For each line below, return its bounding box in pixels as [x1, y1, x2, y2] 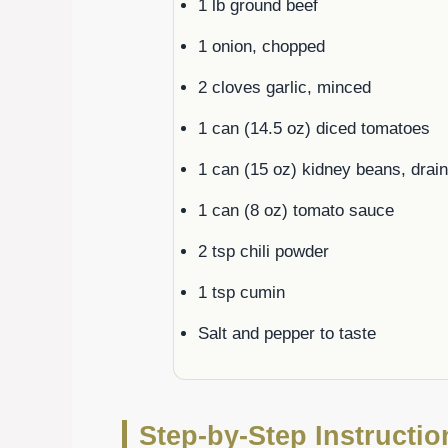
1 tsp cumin [198, 282, 285, 302]
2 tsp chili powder [198, 241, 329, 261]
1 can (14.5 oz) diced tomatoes [198, 118, 430, 138]
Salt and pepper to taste [198, 323, 376, 343]
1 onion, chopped [198, 36, 325, 56]
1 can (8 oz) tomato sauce [198, 200, 394, 220]
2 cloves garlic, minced [198, 77, 371, 97]
